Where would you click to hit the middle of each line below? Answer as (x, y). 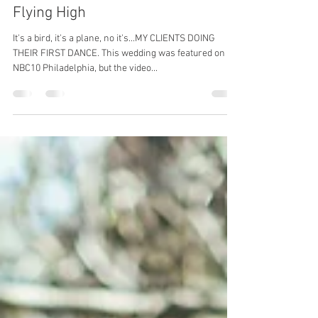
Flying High (49, 56)
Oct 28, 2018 (65, 27)
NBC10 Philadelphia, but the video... (85, 111)
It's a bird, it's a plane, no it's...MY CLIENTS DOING (114, 81)
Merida (55, 16)
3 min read (119, 27)
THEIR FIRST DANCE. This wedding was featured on (119, 96)
